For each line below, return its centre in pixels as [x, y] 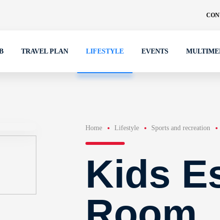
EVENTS [155, 51]
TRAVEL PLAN [45, 51]
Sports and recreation [180, 128]
